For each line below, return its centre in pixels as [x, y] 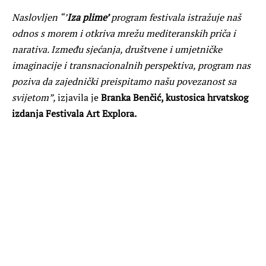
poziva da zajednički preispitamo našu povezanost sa [124, 81]
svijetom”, [35, 97]
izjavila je [78, 97]
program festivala [148, 17]
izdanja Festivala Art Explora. [74, 113]
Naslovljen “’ [39, 17]
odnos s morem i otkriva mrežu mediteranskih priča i [124, 33]
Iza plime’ [89, 17]
